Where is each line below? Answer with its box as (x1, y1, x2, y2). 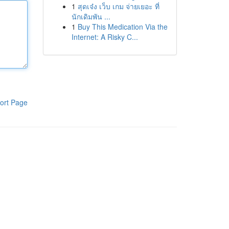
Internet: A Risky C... (71, 32, 138, 42)
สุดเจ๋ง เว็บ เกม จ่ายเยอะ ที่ (77, 1, 159, 11)
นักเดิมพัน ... (71, 11, 110, 21)
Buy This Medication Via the (77, 21, 168, 32)
